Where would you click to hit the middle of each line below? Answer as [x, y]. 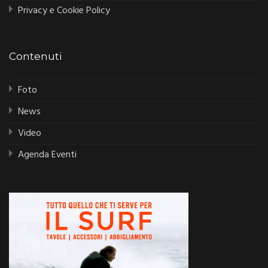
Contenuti [35, 56]
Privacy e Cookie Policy [64, 10]
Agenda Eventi [47, 155]
